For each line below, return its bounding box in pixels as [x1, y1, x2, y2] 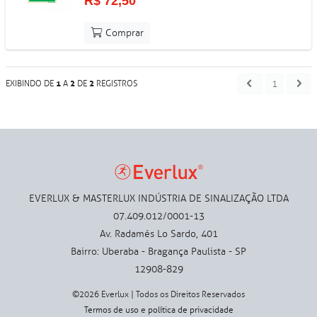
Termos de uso [83, 304, 139, 315]
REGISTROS [94, 79, 137, 89]
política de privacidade [147, 304, 234, 315]
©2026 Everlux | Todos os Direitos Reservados [72, 289, 245, 299]
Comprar [103, 26, 144, 39]
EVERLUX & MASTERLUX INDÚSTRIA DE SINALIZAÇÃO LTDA [28, 192, 289, 204]
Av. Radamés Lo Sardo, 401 [99, 227, 218, 240]
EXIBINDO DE [6, 79, 56, 89]
